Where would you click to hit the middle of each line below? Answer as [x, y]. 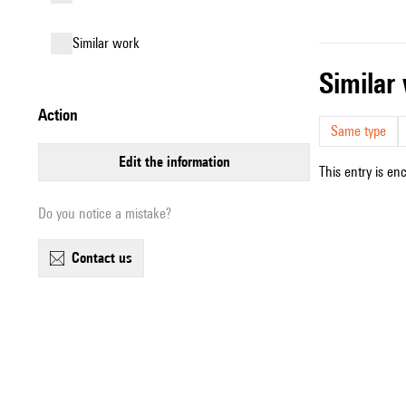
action [63, 115]
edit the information [178, 162]
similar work [110, 43]
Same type [358, 131]
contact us [106, 258]
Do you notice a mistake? [105, 213]
